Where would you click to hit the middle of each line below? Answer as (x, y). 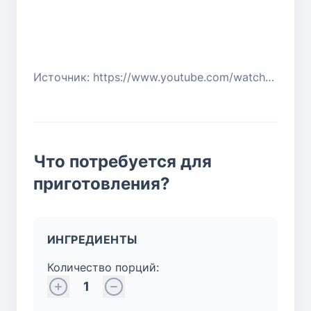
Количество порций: (103, 267)
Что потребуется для (123, 161)
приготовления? (102, 183)
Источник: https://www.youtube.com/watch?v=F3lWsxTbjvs (270, 77)
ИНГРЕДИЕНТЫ (92, 239)
